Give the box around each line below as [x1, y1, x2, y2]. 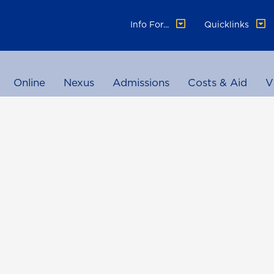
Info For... [130, 18, 172, 31]
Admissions [113, 75, 169, 90]
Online [13, 75, 45, 90]
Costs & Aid [188, 75, 247, 90]
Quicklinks [204, 18, 252, 31]
